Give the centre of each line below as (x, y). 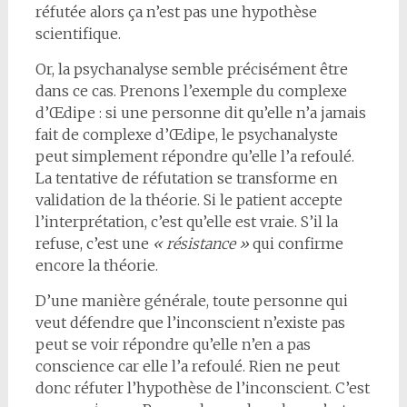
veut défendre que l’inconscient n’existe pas (190, 323)
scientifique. (78, 34)
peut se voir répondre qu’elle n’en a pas (173, 345)
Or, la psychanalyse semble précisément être (191, 69)
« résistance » (200, 244)
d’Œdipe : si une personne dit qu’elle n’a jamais (200, 113)
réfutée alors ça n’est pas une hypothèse (176, 12)
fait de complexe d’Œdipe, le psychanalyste (186, 135)
